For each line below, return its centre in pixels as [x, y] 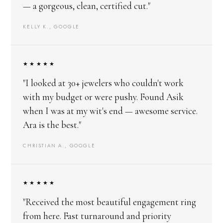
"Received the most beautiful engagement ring [110, 202]
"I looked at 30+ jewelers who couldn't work [104, 83]
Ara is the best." [52, 124]
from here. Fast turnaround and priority [97, 216]
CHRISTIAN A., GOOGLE [59, 145]
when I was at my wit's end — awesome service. [111, 111]
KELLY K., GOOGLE [52, 26]
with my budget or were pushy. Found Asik [104, 97]
